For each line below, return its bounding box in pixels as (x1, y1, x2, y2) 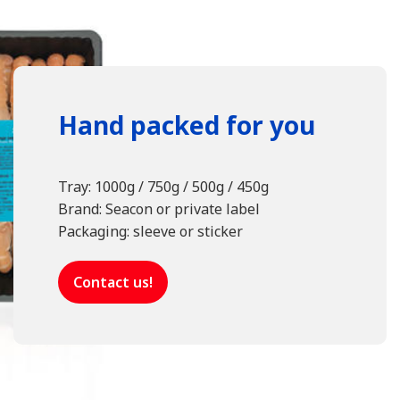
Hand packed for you (58, 108, 315, 142)
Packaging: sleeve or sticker (58, 221, 243, 241)
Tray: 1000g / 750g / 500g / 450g (58, 177, 269, 196)
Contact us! (73, 272, 153, 292)
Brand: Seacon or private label (58, 199, 260, 219)
